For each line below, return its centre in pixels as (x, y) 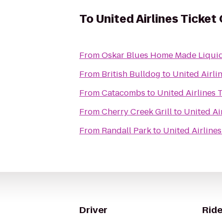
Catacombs (123, 93)
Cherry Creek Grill (137, 112)
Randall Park (126, 131)
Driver (93, 210)
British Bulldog (131, 74)
